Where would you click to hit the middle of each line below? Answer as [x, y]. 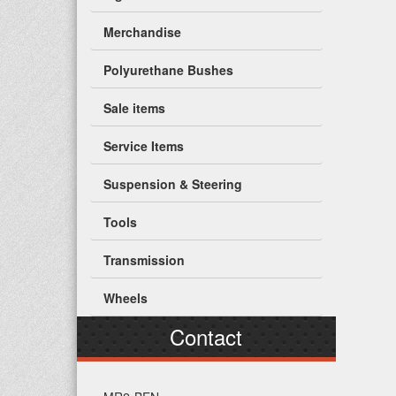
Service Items [144, 146]
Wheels [126, 298]
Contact [206, 336]
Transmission [144, 260]
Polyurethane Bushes [168, 70]
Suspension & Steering [173, 184]
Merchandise [142, 32]
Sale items [134, 108]
